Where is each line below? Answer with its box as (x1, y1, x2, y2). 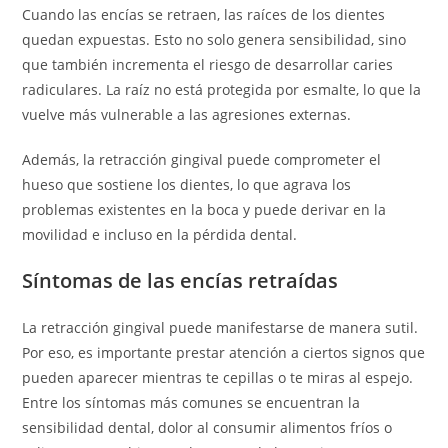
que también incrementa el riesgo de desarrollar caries (22, 55, 394, 74)
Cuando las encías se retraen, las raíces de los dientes (22, 5, 386, 24)
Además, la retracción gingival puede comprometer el (22, 150, 382, 169)
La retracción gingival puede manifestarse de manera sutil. (22, 318, 419, 337)
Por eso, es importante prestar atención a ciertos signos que (22, 343, 426, 362)
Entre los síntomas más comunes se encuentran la (22, 393, 361, 412)
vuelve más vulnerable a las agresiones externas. (22, 105, 352, 124)
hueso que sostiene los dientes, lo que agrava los (22, 175, 352, 194)
